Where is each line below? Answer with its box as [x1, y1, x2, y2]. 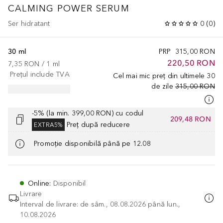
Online [28, 179, 50, 188]
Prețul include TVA [10, 70, 70, 79]
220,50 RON [167, 57, 215, 68]
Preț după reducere [66, 120, 130, 129]
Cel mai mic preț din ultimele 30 [113, 71, 215, 80]
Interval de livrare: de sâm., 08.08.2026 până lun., [20, 200, 181, 209]
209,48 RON [170, 115, 211, 124]
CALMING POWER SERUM [8, 2, 129, 14]
